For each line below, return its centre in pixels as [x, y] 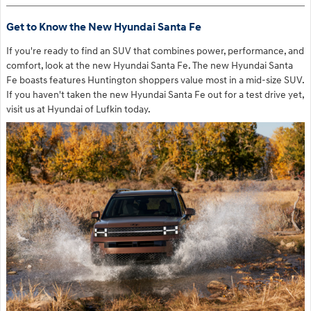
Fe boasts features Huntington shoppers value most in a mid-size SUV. [155, 81]
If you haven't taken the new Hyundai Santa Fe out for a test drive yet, [155, 95]
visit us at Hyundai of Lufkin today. [78, 110]
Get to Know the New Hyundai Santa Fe [104, 28]
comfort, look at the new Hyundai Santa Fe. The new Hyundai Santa [150, 66]
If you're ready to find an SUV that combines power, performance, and [155, 51]
